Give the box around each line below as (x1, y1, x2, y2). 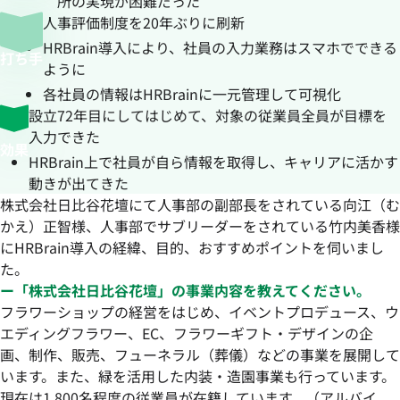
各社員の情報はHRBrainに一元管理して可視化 (43, 82, 341, 104)
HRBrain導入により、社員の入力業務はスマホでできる (43, 36, 397, 58)
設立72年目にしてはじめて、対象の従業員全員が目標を (29, 104, 387, 126)
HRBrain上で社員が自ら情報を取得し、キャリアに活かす (29, 150, 398, 172)
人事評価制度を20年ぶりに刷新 (43, 11, 245, 33)
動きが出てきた (29, 171, 129, 194)
